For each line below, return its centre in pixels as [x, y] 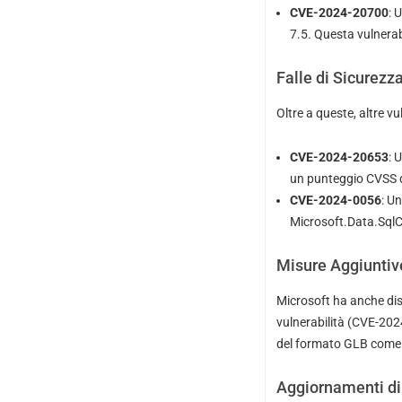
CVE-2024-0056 [335, 201]
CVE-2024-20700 [339, 13]
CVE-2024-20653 [339, 157]
